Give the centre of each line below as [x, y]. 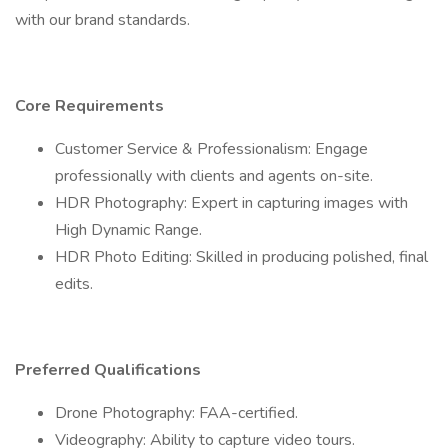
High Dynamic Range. [128, 230]
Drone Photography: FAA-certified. [176, 413]
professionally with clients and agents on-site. [214, 176]
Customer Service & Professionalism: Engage [211, 149]
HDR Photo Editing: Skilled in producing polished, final [241, 257]
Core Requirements [89, 106]
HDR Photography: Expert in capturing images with [231, 203]
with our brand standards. [102, 20]
